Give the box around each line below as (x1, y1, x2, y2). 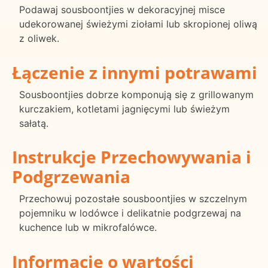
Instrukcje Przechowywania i (12, 145, 251, 169)
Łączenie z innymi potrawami (12, 60, 257, 84)
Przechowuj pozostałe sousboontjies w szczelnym (19, 193, 247, 205)
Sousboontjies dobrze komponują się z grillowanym (19, 88, 254, 100)
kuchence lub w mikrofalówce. (19, 221, 157, 234)
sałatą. (19, 117, 48, 129)
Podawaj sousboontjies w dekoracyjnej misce (19, 3, 225, 16)
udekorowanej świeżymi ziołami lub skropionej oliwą (19, 17, 257, 30)
